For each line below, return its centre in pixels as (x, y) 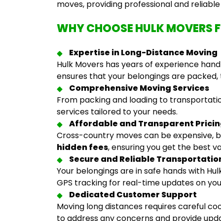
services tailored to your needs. (117, 112)
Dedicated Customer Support (133, 195)
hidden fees (82, 147)
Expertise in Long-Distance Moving (143, 53)
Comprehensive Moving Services (139, 88)
